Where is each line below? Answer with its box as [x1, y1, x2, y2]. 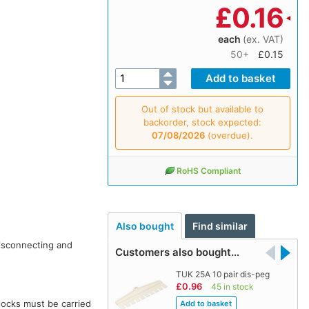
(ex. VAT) [242, 32, 283, 45]
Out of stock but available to [141, 103, 264, 114]
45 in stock [210, 281, 254, 292]
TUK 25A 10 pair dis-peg [175, 269, 270, 280]
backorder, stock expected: [143, 116, 262, 128]
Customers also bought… [114, 246, 239, 259]
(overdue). [205, 129, 254, 141]
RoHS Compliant [176, 165, 241, 176]
